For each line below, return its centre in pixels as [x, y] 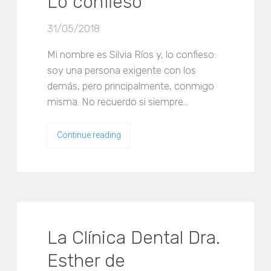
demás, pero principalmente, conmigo [131, 86]
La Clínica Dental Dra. [134, 238]
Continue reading [89, 135]
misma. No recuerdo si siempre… [118, 102]
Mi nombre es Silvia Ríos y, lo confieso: [132, 54]
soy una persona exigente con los [122, 70]
